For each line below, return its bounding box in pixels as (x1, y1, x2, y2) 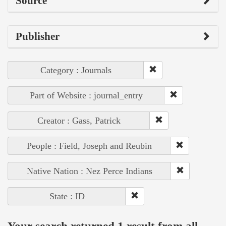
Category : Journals (40, 65, 111, 76)
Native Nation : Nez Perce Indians (27, 166, 152, 177)
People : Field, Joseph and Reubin (27, 141, 152, 151)
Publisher (16, 30, 60, 43)
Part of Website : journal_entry (30, 90, 143, 101)
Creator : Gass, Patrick (37, 116, 121, 126)
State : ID (49, 191, 85, 202)
